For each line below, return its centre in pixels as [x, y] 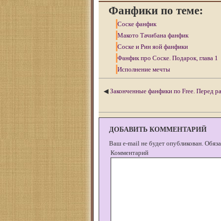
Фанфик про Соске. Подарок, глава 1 [168, 58]
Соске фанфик [137, 24]
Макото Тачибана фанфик [153, 36]
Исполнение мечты [144, 70]
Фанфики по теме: [156, 11]
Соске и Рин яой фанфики [153, 47]
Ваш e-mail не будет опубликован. [156, 144]
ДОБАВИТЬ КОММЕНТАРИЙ [158, 130]
